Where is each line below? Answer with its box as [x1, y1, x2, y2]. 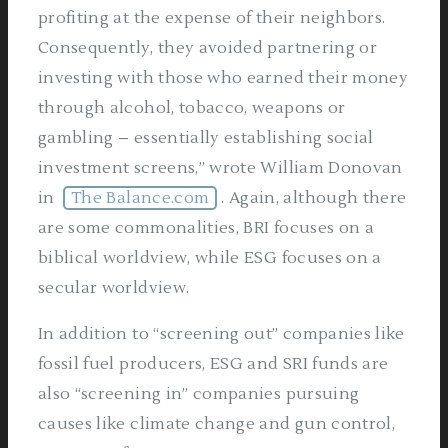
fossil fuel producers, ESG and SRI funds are [38, 354, 389, 374]
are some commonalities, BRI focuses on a [38, 218, 375, 238]
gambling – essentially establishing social [38, 128, 374, 148]
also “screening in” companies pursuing [38, 384, 360, 404]
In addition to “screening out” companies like [38, 324, 405, 344]
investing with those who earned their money [38, 68, 409, 88]
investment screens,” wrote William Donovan [38, 158, 403, 178]
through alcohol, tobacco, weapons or [38, 98, 346, 118]
